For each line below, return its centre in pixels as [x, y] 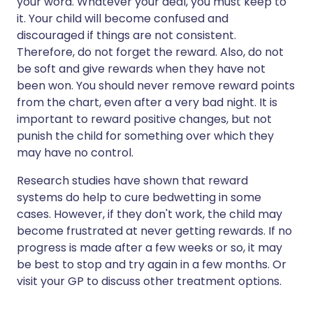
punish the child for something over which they [145, 136]
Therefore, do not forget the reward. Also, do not [150, 52]
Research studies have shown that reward [132, 181]
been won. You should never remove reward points [156, 86]
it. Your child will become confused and [123, 19]
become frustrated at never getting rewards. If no [154, 231]
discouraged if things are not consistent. [126, 35]
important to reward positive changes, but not [144, 119]
